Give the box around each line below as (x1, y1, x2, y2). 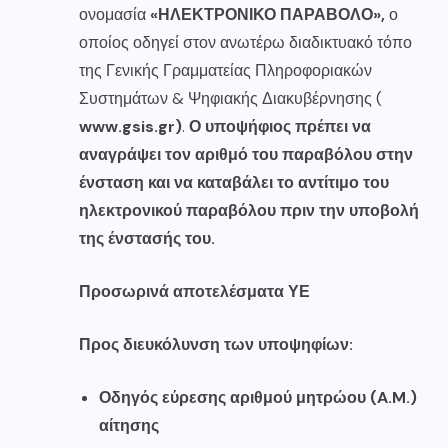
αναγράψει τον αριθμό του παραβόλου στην (79, 143, 413, 165)
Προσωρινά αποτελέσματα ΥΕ (79, 280, 310, 302)
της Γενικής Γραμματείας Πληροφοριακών (79, 59, 372, 81)
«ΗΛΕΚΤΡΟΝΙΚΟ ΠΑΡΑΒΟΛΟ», (150, 3, 385, 25)
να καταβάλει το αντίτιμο (174, 171, 359, 193)
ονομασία (79, 3, 150, 25)
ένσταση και (79, 171, 170, 193)
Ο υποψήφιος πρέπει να (189, 115, 371, 137)
